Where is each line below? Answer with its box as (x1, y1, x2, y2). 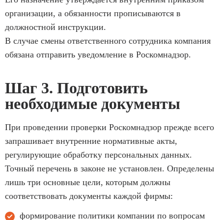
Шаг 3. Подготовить (5, 79, 148, 97)
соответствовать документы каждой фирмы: (5, 191, 173, 201)
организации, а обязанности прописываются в (5, 8, 181, 18)
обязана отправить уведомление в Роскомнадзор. (5, 49, 191, 59)
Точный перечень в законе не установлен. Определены (5, 163, 214, 173)
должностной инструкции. (5, 22, 106, 32)
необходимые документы (5, 94, 180, 112)
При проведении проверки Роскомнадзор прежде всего (5, 122, 214, 132)
